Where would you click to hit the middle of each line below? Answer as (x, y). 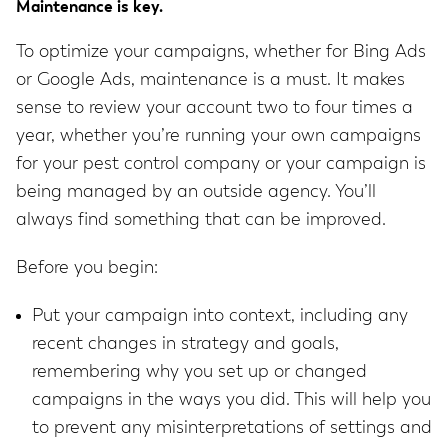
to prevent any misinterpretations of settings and (232, 428)
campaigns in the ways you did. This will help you (231, 400)
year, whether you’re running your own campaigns (218, 136)
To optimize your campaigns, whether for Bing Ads (221, 52)
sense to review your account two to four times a (214, 108)
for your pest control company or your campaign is (221, 164)
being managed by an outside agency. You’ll (196, 192)
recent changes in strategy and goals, (185, 344)
